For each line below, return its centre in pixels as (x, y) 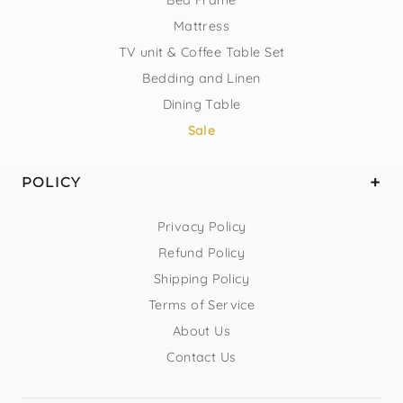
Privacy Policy (201, 226)
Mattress (201, 26)
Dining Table (201, 104)
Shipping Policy (201, 278)
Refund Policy (201, 252)
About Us (201, 331)
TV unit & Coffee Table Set (201, 52)
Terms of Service (201, 304)
